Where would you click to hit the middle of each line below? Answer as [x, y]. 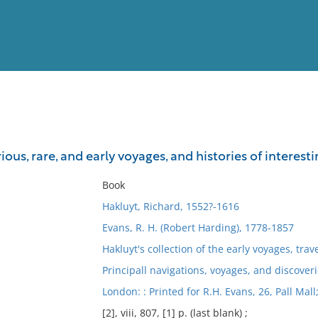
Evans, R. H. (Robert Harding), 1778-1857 [198, 227]
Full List [290, 139]
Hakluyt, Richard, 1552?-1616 [170, 206]
